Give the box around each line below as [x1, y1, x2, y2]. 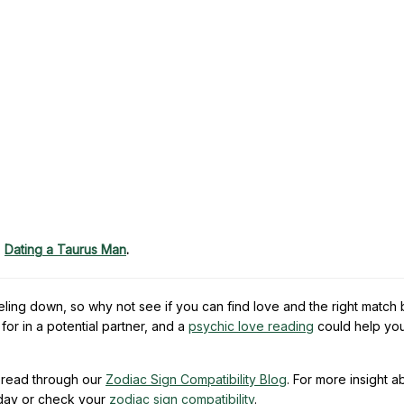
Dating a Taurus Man [5, 241, 126, 257]
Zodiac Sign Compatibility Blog [106, 371, 287, 387]
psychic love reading [188, 317, 314, 334]
